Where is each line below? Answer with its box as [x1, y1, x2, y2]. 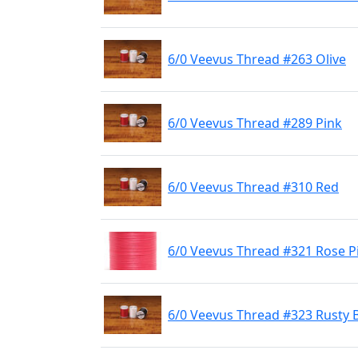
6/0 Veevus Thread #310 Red [168, 178, 339, 196]
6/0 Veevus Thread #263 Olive [168, 50, 346, 68]
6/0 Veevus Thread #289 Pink [168, 114, 342, 132]
